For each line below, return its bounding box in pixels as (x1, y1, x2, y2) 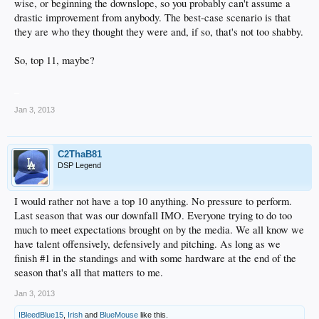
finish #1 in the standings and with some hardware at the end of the (14, 251, 296, 266)
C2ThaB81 (58, 149, 102, 160)
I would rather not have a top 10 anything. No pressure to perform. (14, 194, 292, 209)
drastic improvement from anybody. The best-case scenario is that (14, 11, 291, 25)
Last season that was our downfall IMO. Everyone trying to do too (14, 209, 292, 223)
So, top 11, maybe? (14, 53, 95, 68)
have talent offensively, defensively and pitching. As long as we (14, 237, 281, 251)
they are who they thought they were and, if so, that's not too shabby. (14, 25, 303, 39)
